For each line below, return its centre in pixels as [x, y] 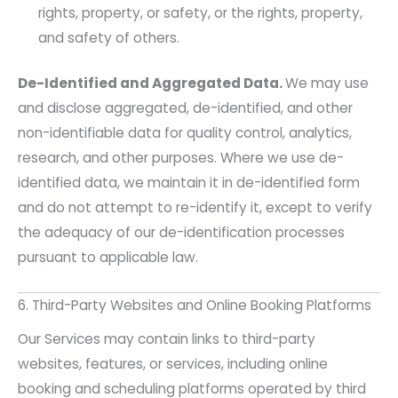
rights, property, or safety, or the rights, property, [201, 12]
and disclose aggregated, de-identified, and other [185, 108]
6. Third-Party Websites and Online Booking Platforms [195, 306]
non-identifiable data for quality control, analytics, [185, 133]
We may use [327, 84]
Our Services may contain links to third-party [167, 339]
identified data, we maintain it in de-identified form [189, 183]
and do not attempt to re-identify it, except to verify [195, 208]
